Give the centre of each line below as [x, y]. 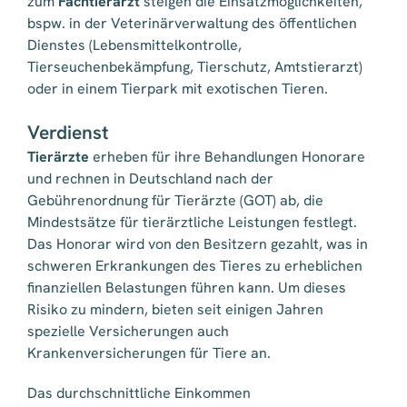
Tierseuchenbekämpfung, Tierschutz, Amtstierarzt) [197, 67]
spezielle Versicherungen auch [128, 332]
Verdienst [68, 133]
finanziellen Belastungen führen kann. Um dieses [187, 288]
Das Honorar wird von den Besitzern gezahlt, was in [198, 244]
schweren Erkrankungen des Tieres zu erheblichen [195, 266]
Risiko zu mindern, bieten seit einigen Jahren [175, 310]
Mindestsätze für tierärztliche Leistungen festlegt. [192, 223]
